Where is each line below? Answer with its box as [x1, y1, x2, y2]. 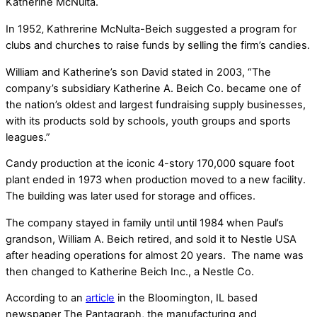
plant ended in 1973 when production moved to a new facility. [6, 173, 306, 187]
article [86, 292, 115, 305]
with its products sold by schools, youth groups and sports [6, 114, 291, 127]
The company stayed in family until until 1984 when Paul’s [6, 216, 284, 229]
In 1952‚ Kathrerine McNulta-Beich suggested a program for [6, 23, 296, 36]
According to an [6, 292, 86, 305]
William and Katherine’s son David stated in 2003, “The [6, 65, 271, 79]
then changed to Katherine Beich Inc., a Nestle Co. [6, 265, 254, 278]
